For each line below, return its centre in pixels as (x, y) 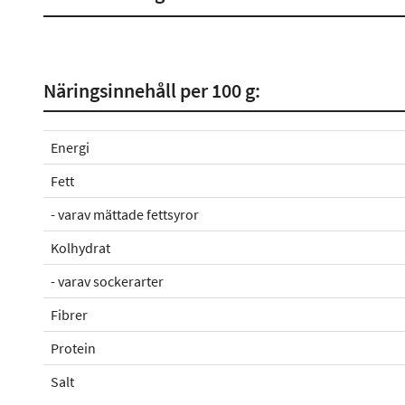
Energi (70, 147)
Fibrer (69, 315)
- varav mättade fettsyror (125, 214)
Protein (73, 348)
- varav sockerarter (107, 281)
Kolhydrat (80, 248)
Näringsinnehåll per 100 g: (152, 90)
